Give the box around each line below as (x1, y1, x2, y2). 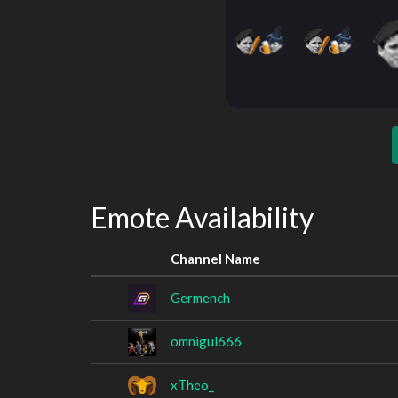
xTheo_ (171, 376, 214, 393)
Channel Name (171, 250, 260, 267)
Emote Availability (91, 200, 314, 235)
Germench (171, 289, 230, 306)
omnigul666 (171, 332, 242, 349)
